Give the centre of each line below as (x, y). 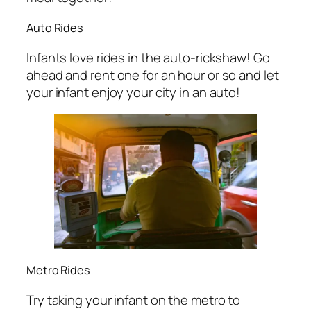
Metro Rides (58, 270)
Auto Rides (55, 28)
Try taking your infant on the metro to (134, 300)
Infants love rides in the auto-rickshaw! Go (148, 57)
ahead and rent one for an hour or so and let (153, 75)
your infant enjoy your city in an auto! (134, 92)
